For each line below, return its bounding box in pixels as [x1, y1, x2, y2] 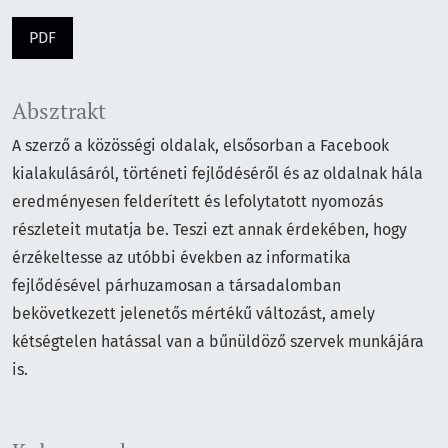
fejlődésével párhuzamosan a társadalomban [12, 276, 341, 296]
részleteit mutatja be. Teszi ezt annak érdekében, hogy [12, 220, 407, 240]
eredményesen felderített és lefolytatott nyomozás [12, 192, 383, 212]
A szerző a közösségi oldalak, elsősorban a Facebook [12, 136, 389, 156]
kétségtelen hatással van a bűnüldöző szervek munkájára [12, 332, 424, 352]
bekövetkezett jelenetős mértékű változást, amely [12, 304, 375, 324]
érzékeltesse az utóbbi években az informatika [12, 248, 351, 268]
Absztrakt [12, 97, 106, 126]
